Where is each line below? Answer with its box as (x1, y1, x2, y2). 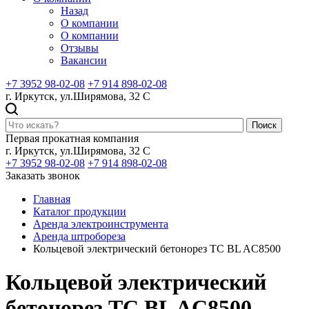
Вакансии (61, 54, 107, 66)
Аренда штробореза (33, 230, 126, 242)
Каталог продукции (33, 206, 126, 217)
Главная (33, 193, 70, 205)
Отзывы (61, 42, 99, 54)
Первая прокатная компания (6, 132, 139, 144)
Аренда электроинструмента (33, 218, 168, 230)
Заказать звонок (6, 170, 80, 181)
